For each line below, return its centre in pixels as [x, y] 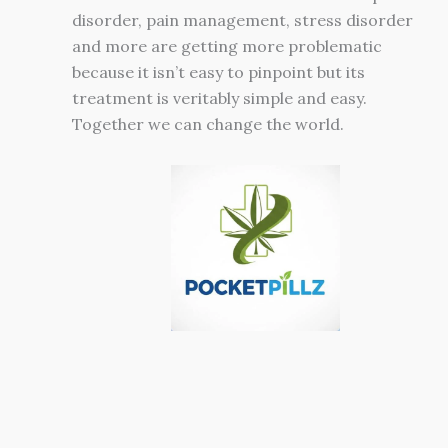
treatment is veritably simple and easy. [219, 98]
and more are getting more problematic [227, 46]
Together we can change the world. [208, 124]
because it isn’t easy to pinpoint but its [218, 72]
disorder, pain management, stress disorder [242, 20]
